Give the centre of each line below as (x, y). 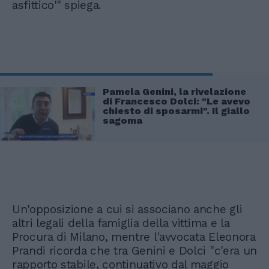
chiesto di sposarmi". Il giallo (176, 110)
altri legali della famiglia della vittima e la (121, 223)
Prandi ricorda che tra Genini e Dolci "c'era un (134, 251)
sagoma (122, 120)
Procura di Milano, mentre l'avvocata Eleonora (134, 237)
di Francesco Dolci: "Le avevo (177, 101)
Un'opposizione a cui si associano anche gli (127, 210)
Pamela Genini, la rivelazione (174, 91)
